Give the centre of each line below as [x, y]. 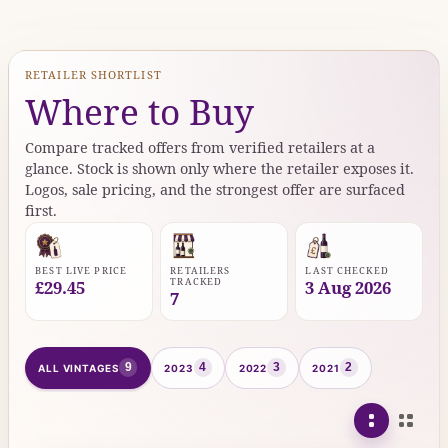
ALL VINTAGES [78, 367]
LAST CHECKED [347, 270]
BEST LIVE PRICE [81, 270]
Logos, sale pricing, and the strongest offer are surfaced [215, 189]
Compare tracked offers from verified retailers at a [200, 147]
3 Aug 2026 [348, 287]
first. [41, 210]
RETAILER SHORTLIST [93, 74]
